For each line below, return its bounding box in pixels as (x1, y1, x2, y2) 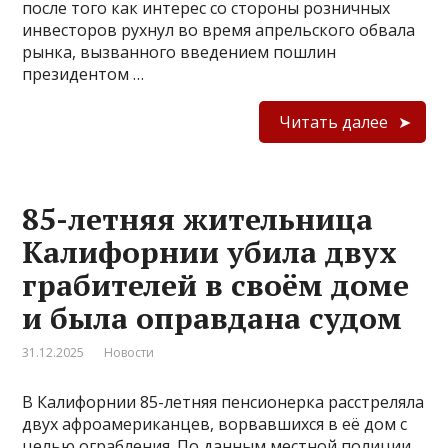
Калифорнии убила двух (22, 231, 398, 272)
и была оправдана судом (22, 297, 403, 338)
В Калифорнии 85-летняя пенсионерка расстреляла (22, 390, 425, 413)
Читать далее (278, 110, 388, 133)
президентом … (22, 62, 145, 85)
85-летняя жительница (22, 198, 374, 239)
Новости (104, 343, 155, 361)
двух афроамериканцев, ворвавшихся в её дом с (22, 412, 408, 435)
